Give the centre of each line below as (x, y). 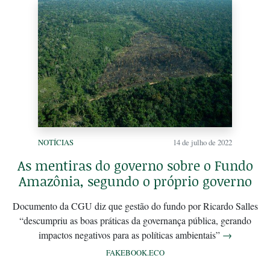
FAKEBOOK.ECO (135, 253)
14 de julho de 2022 (202, 143)
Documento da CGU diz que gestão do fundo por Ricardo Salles (135, 206)
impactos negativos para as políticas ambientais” (130, 235)
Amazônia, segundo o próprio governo (135, 181)
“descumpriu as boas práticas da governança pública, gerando (135, 221)
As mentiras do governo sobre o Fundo (135, 166)
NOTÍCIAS (56, 143)
